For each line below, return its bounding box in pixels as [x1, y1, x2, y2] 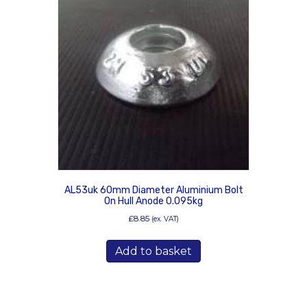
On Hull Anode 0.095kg [104, 195, 203, 208]
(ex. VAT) [151, 214, 179, 224]
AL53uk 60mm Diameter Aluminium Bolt [64, 184, 243, 197]
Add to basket [115, 245, 192, 258]
